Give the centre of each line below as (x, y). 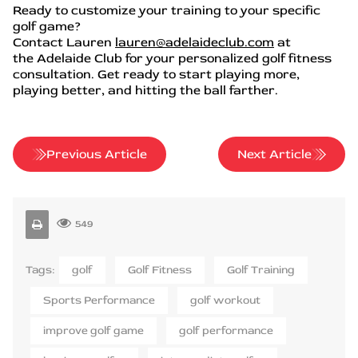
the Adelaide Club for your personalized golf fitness (172, 58)
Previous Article (97, 154)
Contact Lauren (64, 42)
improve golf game (93, 330)
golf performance (226, 330)
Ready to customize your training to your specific (167, 10)
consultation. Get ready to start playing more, (156, 74)
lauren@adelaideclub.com (195, 42)
